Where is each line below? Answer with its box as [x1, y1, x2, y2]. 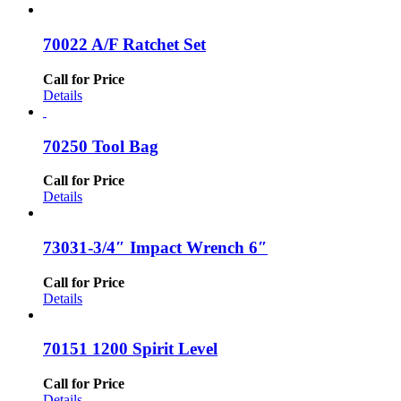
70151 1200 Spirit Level [43, 339, 218, 359]
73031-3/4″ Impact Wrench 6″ [43, 237, 268, 257]
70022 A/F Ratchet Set [43, 35, 206, 55]
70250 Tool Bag [43, 136, 158, 156]
